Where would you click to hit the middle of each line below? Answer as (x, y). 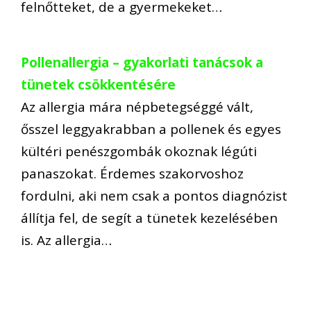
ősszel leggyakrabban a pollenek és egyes (151, 129)
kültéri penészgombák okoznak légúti (139, 152)
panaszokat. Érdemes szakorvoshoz (132, 174)
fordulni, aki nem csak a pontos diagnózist (154, 196)
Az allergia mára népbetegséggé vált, (137, 107)
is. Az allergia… (66, 241)
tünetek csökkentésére (98, 85)
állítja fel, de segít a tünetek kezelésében (149, 218)
